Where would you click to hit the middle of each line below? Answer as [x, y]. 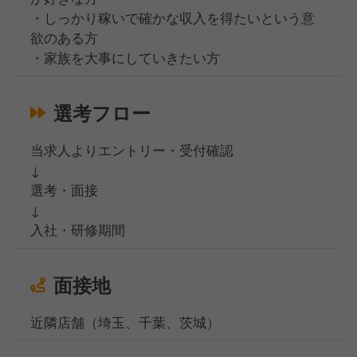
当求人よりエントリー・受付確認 [132, 149]
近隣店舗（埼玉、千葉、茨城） [126, 322]
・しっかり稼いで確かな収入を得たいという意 [173, 18]
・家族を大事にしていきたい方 [126, 58]
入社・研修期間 [78, 229]
